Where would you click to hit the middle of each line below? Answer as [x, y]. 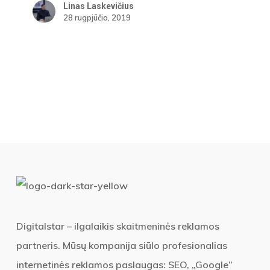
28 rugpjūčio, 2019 [97, 17]
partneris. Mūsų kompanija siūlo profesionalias [121, 245]
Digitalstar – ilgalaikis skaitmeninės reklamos [118, 226]
